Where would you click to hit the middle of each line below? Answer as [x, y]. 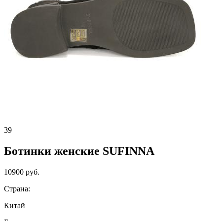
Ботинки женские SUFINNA [79, 151]
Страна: [17, 188]
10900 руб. [22, 172]
